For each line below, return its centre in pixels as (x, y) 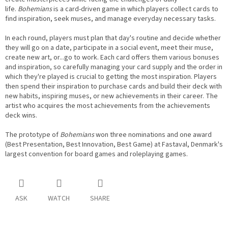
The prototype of (32, 135)
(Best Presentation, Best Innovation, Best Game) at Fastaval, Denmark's (114, 145)
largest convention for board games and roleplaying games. (96, 154)
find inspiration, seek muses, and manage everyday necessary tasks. (110, 19)
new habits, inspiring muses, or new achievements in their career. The (111, 96)
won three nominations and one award (154, 135)
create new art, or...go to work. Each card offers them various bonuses (112, 58)
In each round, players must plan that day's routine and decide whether (113, 38)
